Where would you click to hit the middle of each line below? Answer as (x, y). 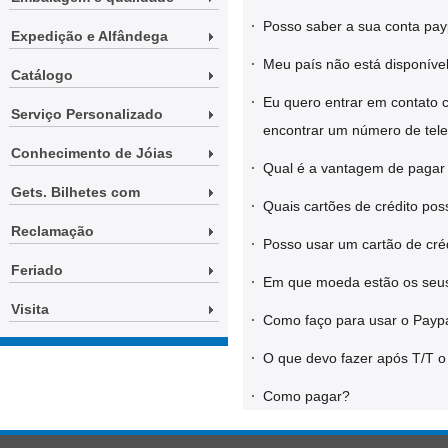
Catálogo (42, 75)
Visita (30, 309)
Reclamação (52, 231)
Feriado (37, 270)
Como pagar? (306, 396)
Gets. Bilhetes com (75, 192)
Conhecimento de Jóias (92, 153)
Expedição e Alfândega (89, 36)
